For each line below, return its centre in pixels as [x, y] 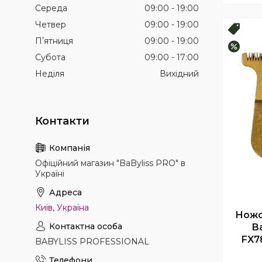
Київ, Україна [62, 208]
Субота [50, 57]
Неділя [50, 74]
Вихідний [179, 74]
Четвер [51, 25]
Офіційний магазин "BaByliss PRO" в [110, 163]
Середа [51, 8]
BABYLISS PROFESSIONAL [92, 242]
